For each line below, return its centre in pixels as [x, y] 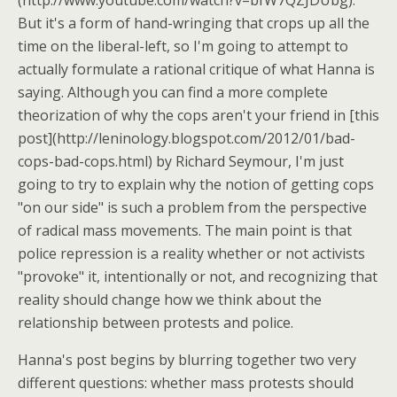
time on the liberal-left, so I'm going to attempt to [183, 46]
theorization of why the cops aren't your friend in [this [198, 115]
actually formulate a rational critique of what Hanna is [196, 69]
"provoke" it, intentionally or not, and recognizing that [198, 276]
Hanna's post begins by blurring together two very [187, 360]
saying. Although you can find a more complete [173, 92]
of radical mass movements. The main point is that [185, 230]
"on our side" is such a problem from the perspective [192, 207]
